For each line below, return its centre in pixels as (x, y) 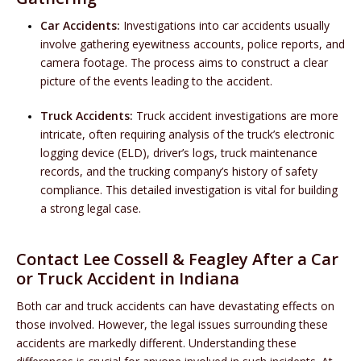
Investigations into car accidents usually (225, 26)
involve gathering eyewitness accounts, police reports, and (193, 44)
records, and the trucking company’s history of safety (179, 172)
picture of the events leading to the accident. (156, 81)
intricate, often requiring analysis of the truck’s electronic (187, 135)
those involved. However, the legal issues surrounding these (172, 325)
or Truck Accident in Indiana (128, 279)
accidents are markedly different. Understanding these (156, 343)
